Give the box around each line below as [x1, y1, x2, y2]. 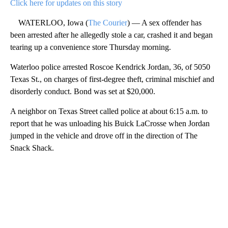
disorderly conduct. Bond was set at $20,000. [10, 87, 155, 96]
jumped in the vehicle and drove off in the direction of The [10, 131, 197, 140]
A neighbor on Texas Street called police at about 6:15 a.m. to [10, 106, 208, 116]
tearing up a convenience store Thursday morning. [10, 42, 171, 51]
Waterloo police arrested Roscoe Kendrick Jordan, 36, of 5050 [10, 62, 210, 71]
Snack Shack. [10, 143, 54, 152]
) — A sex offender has [127, 18, 202, 27]
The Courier [88, 18, 127, 27]
